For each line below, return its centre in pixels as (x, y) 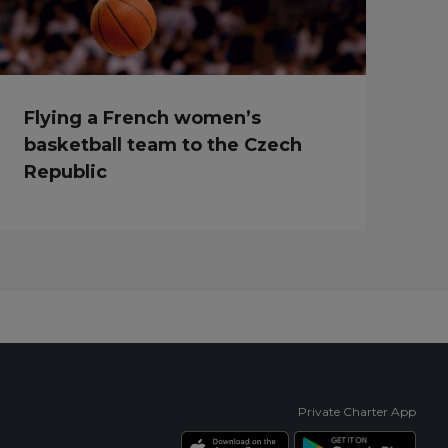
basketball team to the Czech (163, 144)
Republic (66, 171)
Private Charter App (357, 411)
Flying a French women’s (143, 117)
